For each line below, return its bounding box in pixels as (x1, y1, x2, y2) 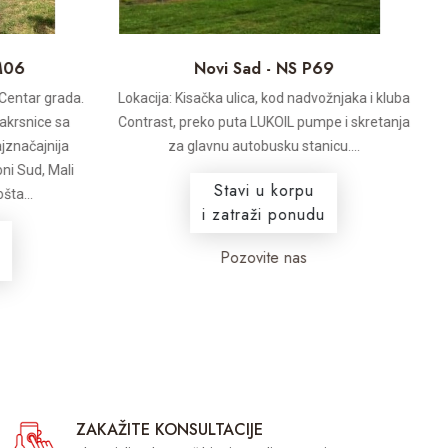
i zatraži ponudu (202, 203, 325, 226)
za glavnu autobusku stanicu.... (167, 138, 360, 154)
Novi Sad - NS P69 (193, 57, 334, 80)
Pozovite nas (220, 246, 307, 269)
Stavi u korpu (213, 179, 314, 202)
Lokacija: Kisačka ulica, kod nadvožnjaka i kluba (117, 90, 410, 106)
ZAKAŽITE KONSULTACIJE (75, 418, 263, 441)
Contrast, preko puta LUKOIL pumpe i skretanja (117, 114, 410, 130)
